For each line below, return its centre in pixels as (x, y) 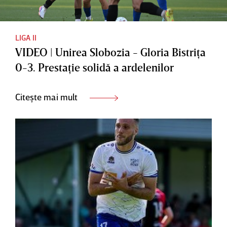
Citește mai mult (47, 97)
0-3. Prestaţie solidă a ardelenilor (94, 67)
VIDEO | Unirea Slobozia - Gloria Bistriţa (110, 52)
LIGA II (26, 37)
